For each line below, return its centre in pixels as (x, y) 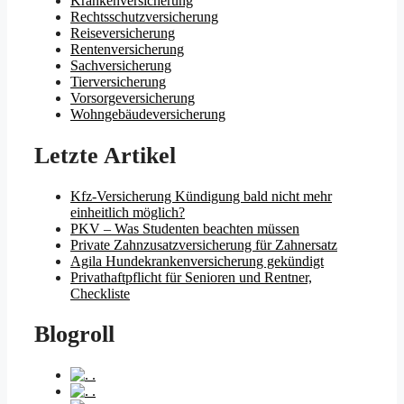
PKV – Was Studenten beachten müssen (185, 228)
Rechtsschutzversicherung (144, 17)
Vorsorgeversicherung (133, 98)
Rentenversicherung (127, 50)
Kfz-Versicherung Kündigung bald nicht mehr (201, 196)
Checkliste (100, 293)
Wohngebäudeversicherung (148, 115)
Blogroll (74, 335)
